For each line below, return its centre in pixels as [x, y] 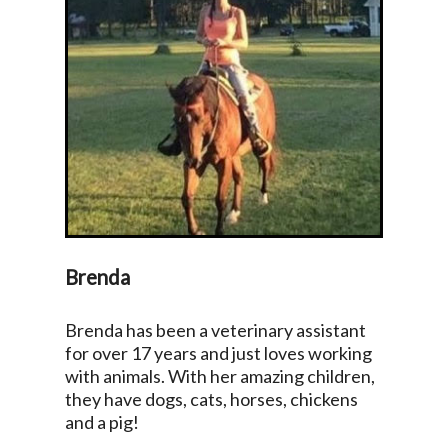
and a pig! [103, 422]
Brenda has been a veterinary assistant [215, 330]
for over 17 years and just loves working [218, 353]
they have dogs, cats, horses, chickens [211, 399]
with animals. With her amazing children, [219, 376]
